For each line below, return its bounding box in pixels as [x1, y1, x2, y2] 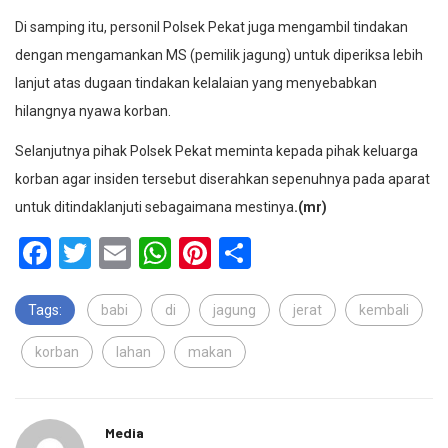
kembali [359, 301, 409, 318]
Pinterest [211, 233, 336, 272]
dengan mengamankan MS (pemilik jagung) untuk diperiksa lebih [15, 46, 423, 63]
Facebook [51, 233, 184, 272]
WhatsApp [171, 233, 315, 272]
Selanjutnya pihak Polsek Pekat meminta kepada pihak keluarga [15, 142, 418, 159]
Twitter [91, 233, 189, 272]
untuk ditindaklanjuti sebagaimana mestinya [15, 198, 294, 215]
